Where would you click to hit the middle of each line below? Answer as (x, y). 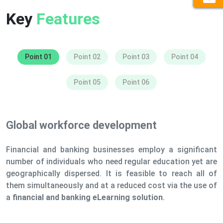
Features (68, 19)
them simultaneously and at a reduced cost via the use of (111, 185)
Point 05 (87, 82)
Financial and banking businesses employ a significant (111, 149)
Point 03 (136, 56)
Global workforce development (81, 125)
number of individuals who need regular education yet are (111, 161)
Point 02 (87, 56)
